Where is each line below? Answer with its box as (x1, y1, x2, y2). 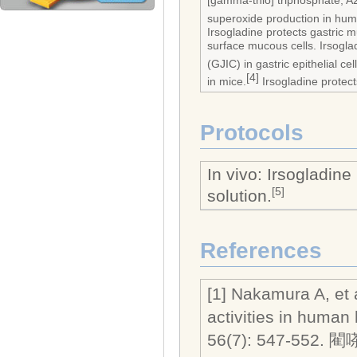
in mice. (207, 75, 246, 88)
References (200, 237, 322, 263)
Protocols (200, 120, 304, 145)
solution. (207, 186, 272, 206)
